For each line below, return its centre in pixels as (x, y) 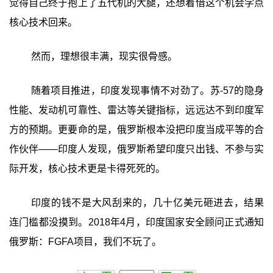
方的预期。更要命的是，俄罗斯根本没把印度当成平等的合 (136, 130)
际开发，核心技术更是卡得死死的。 (87, 169)
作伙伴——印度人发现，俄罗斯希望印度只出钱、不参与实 (136, 149)
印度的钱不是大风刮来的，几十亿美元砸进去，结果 (147, 203)
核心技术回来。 (43, 23)
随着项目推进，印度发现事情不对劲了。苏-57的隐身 (147, 91)
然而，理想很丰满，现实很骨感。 (104, 57)
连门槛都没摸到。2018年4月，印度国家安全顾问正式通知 (136, 222)
